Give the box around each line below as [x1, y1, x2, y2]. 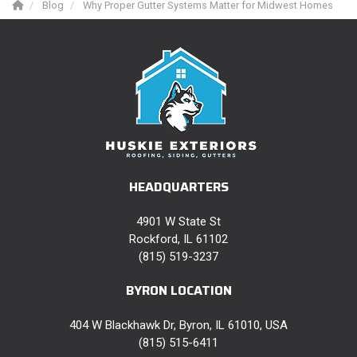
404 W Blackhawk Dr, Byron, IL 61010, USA [69, 317, 288, 332]
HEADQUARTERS [128, 176, 229, 197]
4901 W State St [136, 214, 221, 229]
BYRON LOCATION [125, 280, 232, 300]
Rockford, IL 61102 [129, 231, 228, 246]
